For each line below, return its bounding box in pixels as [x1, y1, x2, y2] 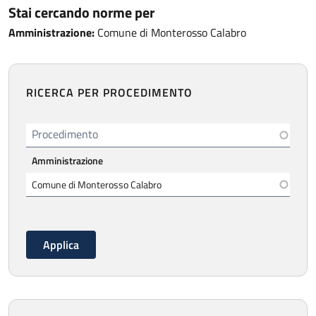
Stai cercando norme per [8, 2, 154, 23]
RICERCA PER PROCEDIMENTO [26, 84, 193, 101]
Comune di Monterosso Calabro [95, 24, 246, 41]
